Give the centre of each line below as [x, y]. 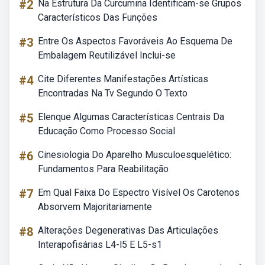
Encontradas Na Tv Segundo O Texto [113, 93]
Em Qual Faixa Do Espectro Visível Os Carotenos [139, 193]
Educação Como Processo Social [106, 131]
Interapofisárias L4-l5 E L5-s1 [100, 245]
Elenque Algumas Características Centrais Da [131, 117]
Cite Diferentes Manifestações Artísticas [123, 79]
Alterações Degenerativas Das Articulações [128, 230]
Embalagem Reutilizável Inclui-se [107, 55]
